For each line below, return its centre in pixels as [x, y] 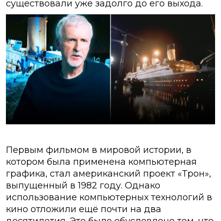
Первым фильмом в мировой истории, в [99, 150]
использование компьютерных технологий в [109, 198]
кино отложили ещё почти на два [84, 209]
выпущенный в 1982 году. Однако [83, 186]
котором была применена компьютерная [101, 162]
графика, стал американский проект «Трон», [109, 174]
